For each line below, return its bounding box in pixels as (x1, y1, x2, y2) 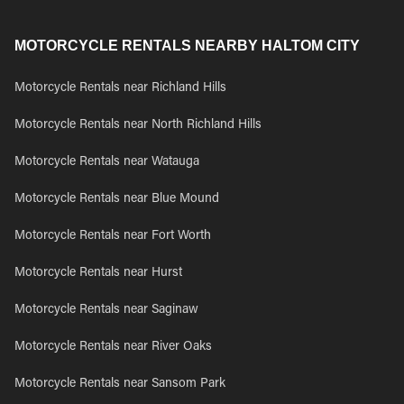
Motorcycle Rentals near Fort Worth (14, 230, 211, 243)
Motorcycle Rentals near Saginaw (14, 304, 198, 317)
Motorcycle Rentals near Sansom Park (14, 378, 225, 390)
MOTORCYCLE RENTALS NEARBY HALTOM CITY (14, 38, 360, 53)
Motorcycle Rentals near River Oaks (14, 341, 212, 353)
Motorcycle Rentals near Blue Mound (14, 193, 219, 206)
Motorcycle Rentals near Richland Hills (14, 82, 226, 95)
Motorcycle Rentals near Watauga (14, 156, 199, 169)
